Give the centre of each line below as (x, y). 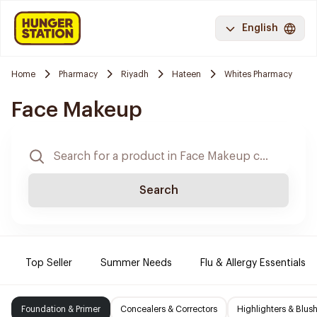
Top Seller (49, 263)
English (260, 28)
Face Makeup (77, 110)
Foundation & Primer (61, 309)
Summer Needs (136, 263)
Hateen (186, 74)
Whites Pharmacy (258, 74)
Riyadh (135, 74)
